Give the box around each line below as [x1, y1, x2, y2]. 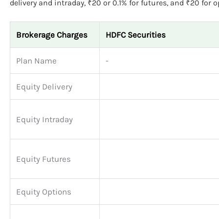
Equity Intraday [16, 114, 73, 125]
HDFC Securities [106, 30, 166, 40]
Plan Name [16, 56, 57, 66]
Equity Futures [16, 154, 71, 164]
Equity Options [16, 187, 71, 197]
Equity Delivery [16, 82, 72, 92]
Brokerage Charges [16, 30, 88, 40]
